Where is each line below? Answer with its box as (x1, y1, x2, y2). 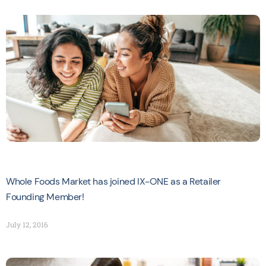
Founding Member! (6, 191, 84, 203)
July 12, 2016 (6, 220, 48, 229)
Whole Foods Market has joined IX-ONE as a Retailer (6, 175, 221, 188)
